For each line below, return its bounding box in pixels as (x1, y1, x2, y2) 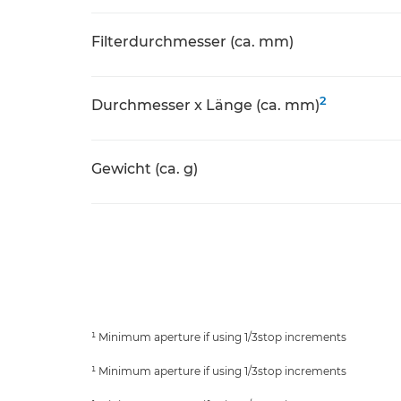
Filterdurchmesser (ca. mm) (91, 33, 294, 50)
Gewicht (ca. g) (91, 160, 198, 177)
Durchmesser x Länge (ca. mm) (91, 97, 320, 114)
